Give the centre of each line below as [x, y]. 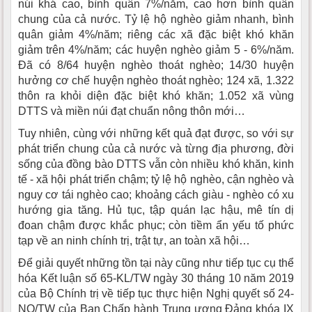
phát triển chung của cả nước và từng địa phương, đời [156, 148]
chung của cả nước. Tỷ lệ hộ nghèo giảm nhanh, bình [156, 19]
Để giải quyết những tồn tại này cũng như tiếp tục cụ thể [156, 263]
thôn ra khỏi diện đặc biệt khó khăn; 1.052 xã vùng [156, 95]
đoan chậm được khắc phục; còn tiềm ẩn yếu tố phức [156, 225]
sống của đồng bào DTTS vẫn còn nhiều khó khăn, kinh [156, 164]
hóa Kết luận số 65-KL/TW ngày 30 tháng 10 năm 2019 [156, 278]
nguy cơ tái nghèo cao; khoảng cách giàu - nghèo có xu [156, 194]
